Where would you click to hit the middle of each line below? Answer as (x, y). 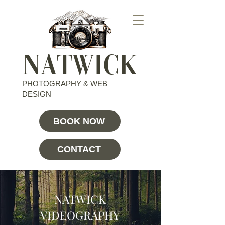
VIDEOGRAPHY (80, 215)
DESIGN (37, 94)
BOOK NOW (79, 121)
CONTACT (79, 149)
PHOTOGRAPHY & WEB (65, 84)
